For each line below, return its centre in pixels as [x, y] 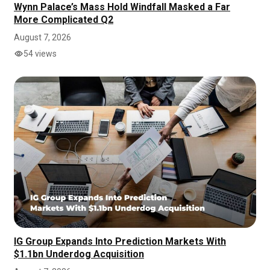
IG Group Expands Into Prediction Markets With [120, 242]
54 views [40, 53]
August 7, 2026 [42, 37]
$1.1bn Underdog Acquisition [79, 254]
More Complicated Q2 [64, 19]
